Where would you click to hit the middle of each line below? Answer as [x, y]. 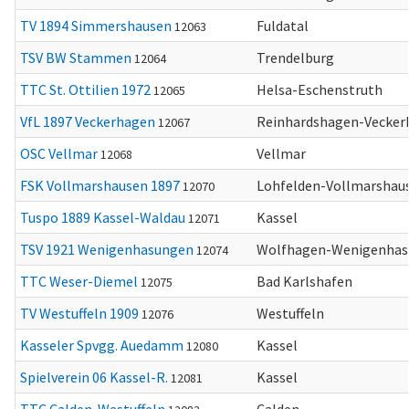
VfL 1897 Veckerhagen [88, 121]
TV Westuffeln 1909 [79, 313]
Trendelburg [295, 58]
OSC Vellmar [59, 153]
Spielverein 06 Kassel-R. [94, 377]
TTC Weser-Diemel [79, 281]
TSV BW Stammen [76, 58]
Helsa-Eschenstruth [320, 89]
